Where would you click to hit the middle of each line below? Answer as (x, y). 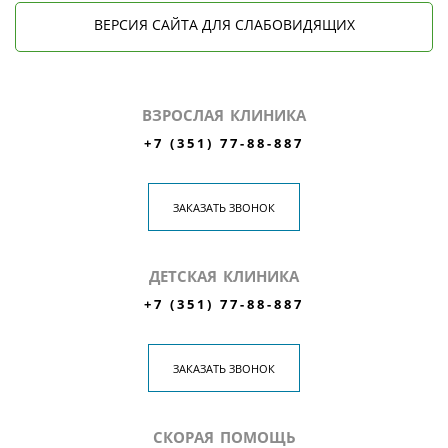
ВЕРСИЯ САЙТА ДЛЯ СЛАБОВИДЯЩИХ (224, 24)
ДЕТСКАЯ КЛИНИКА (224, 276)
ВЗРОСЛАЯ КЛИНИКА (224, 115)
